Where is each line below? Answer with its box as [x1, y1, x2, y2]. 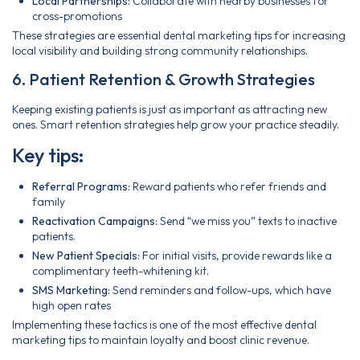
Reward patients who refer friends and [130, 179, 326, 194]
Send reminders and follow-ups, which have [110, 283, 331, 298]
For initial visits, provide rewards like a [140, 248, 332, 264]
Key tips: [12, 143, 84, 168]
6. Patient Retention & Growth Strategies [12, 69, 315, 90]
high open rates [32, 298, 111, 313]
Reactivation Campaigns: [32, 214, 157, 229]
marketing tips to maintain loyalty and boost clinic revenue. [12, 333, 309, 348]
